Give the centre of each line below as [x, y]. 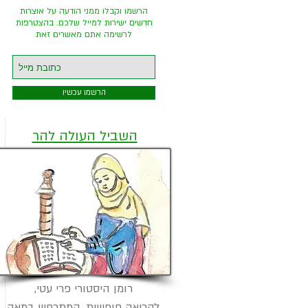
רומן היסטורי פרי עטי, [83, 289]
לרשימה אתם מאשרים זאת [84, 34]
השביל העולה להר [85, 136]
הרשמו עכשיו [84, 92]
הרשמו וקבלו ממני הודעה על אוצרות [84, 11]
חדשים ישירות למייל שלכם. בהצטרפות [84, 23]
